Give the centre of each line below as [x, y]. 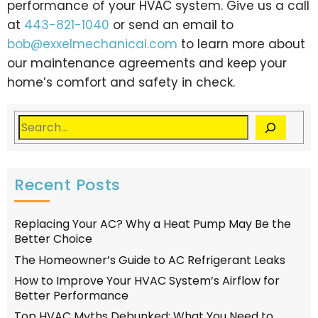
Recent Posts [67, 185]
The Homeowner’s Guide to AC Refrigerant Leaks [150, 260]
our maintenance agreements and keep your [147, 63]
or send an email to [171, 25]
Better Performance [71, 296]
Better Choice [53, 239]
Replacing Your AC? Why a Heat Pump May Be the [153, 224]
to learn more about [241, 44]
